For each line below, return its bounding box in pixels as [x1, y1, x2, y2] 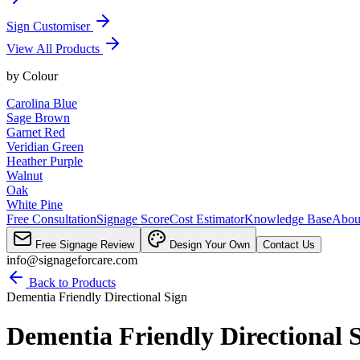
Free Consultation [6, 212, 96, 226]
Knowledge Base [244, 212, 332, 226]
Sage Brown [6, 111, 70, 125]
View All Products [6, 42, 103, 55]
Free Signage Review [32, 239, 134, 251]
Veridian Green [6, 140, 84, 153]
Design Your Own [166, 239, 250, 251]
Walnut [6, 169, 43, 182]
